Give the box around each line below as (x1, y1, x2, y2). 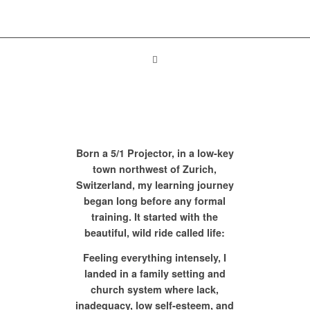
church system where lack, (91, 282, 219, 296)
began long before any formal (84, 194, 226, 208)
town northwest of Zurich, (93, 162, 217, 176)
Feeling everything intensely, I (83, 250, 227, 264)
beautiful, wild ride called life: (84, 226, 226, 240)
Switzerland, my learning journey (75, 178, 234, 192)
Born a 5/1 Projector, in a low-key (75, 146, 234, 161)
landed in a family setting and (84, 266, 226, 280)
